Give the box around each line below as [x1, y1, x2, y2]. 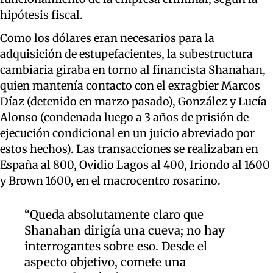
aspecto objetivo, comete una [24, 255, 186, 270]
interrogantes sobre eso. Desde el [24, 239, 207, 254]
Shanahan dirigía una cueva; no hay [24, 223, 225, 238]
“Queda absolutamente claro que [24, 207, 204, 222]
